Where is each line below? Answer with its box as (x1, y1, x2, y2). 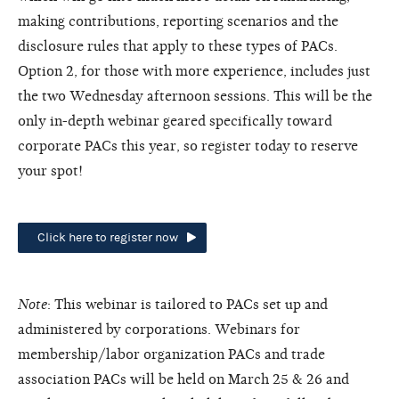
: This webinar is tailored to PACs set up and (47, 296, 328, 313)
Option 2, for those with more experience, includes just (18, 62, 370, 79)
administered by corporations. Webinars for (18, 321, 300, 338)
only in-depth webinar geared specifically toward (18, 112, 332, 129)
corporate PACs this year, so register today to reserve (18, 137, 358, 154)
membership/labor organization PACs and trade (18, 346, 325, 362)
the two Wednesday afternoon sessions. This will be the (18, 87, 372, 104)
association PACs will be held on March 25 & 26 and (18, 370, 349, 387)
